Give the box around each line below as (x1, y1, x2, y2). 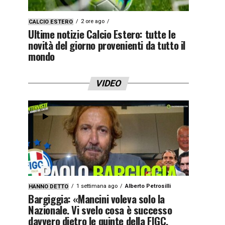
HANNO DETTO (29, 183, 68, 190)
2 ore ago (81, 18, 104, 25)
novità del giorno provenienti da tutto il (28, 37, 185, 53)
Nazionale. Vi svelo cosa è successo (28, 201, 172, 217)
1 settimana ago (76, 182, 118, 189)
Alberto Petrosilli (125, 182, 171, 189)
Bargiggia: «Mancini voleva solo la (28, 190, 165, 206)
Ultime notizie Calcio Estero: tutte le (28, 26, 176, 42)
